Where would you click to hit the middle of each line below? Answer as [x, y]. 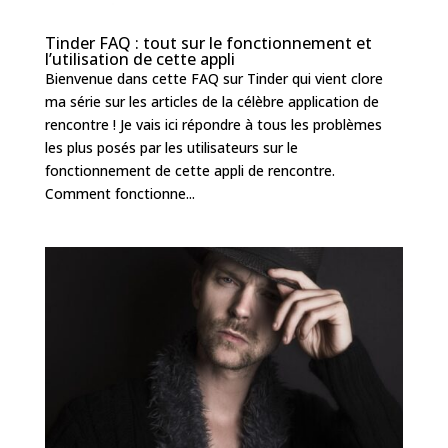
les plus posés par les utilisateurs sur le [171, 147]
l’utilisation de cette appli [139, 58]
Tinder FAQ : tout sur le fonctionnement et [208, 42]
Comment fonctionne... [119, 193]
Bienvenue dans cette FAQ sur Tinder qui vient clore [213, 78]
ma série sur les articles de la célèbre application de [211, 101]
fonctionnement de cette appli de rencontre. [189, 170]
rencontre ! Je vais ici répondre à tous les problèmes [213, 124]
